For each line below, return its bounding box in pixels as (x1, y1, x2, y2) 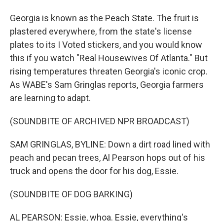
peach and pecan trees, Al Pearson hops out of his (10, 152, 205, 163)
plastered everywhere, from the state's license (10, 26, 192, 37)
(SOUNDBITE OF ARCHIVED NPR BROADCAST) (10, 116, 189, 126)
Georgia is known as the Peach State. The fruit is (10, 13, 199, 23)
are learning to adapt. (10, 93, 91, 103)
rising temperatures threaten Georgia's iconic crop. (10, 66, 208, 76)
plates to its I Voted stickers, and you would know (10, 39, 202, 50)
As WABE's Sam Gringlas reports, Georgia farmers (10, 79, 204, 90)
